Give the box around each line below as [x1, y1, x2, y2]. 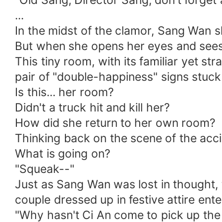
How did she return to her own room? [15, 116, 216, 130]
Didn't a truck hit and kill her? [15, 101, 170, 115]
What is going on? [15, 147, 111, 161]
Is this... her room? [15, 85, 114, 100]
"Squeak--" [15, 162, 75, 176]
